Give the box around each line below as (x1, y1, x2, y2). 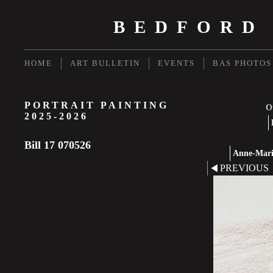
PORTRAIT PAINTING (24, 100, 169, 110)
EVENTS (158, 58, 195, 68)
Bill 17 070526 (24, 139, 91, 151)
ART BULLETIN (70, 58, 140, 68)
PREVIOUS (220, 163, 269, 173)
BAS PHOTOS (213, 58, 272, 68)
